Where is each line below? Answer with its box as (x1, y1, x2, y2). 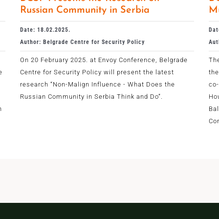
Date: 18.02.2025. (20, 26, 70, 33)
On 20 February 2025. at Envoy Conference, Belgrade (20, 56, 188, 64)
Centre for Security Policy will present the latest (20, 68, 174, 76)
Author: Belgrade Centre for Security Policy (20, 38, 145, 45)
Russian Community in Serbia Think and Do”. (20, 92, 163, 100)
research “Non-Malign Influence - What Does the (20, 80, 175, 88)
